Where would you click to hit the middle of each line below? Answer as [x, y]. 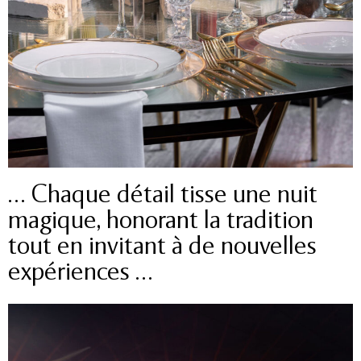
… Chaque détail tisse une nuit [163, 196]
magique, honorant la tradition [161, 222]
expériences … [80, 273]
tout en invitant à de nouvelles [162, 247]
